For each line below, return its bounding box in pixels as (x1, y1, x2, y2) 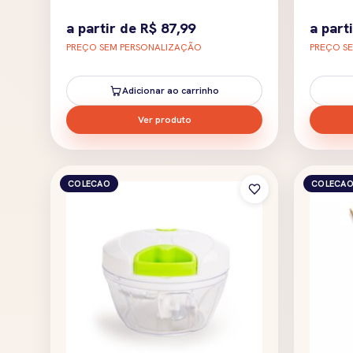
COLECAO (68, 177, 110, 189)
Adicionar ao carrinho (122, 84, 219, 97)
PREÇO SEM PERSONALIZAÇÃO (66, 40, 202, 54)
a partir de (66, 18, 140, 37)
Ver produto (137, 113, 191, 126)
